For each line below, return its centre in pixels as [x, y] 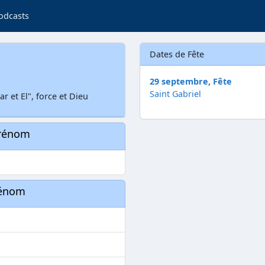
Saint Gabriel [175, 94]
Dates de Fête [177, 54]
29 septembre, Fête [191, 81]
